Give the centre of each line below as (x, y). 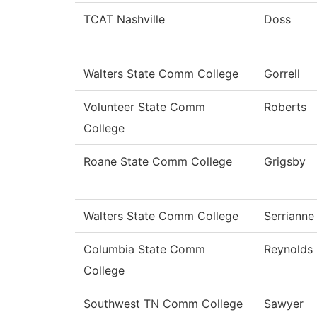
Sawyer (284, 304)
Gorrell (282, 74)
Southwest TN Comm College (163, 304)
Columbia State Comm (144, 249)
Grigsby (285, 162)
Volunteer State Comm (144, 107)
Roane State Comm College (158, 162)
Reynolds (288, 249)
